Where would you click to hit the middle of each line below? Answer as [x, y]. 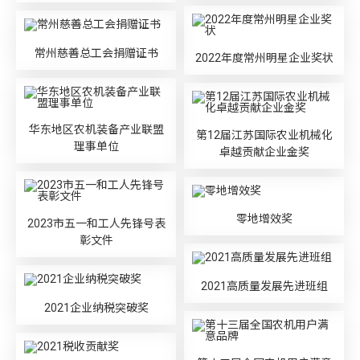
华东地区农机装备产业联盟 [96, 130]
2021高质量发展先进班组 [264, 286]
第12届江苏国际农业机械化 [264, 135]
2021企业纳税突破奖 [96, 307]
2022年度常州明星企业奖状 [264, 57]
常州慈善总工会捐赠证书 [96, 53]
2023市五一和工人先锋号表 [96, 223]
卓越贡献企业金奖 [264, 151]
